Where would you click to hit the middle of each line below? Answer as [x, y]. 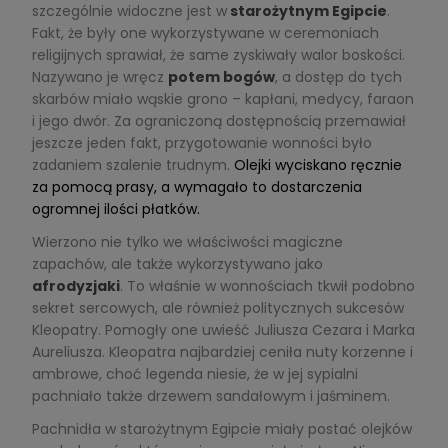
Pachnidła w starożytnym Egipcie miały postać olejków [221, 429]
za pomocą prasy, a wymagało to [151, 186]
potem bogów [221, 76]
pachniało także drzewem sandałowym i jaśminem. [210, 396]
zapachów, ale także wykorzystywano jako [177, 264]
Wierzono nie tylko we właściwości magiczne [187, 242]
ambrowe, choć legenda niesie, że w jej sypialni [194, 374]
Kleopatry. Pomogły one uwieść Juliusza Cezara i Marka [223, 330]
